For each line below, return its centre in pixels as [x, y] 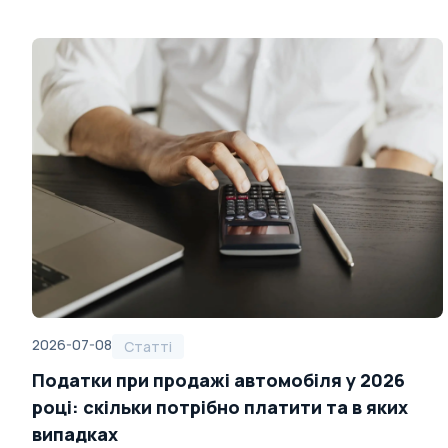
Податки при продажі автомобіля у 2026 [218, 380]
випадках [75, 434]
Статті [148, 346]
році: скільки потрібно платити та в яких [220, 407]
